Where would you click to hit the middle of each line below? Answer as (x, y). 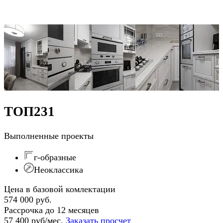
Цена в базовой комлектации (60, 189)
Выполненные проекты (49, 136)
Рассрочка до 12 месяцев (52, 210)
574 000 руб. (28, 199)
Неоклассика (58, 169)
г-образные (55, 157)
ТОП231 (29, 112)
